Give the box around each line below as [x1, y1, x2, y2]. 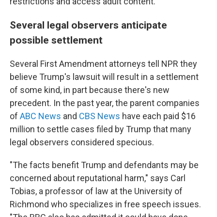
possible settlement [10, 34, 103, 46]
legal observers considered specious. [10, 137, 154, 147]
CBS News [79, 111, 120, 121]
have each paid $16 [120, 111, 196, 121]
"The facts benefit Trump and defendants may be [10, 160, 199, 170]
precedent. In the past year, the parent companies [10, 98, 200, 108]
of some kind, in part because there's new [10, 85, 170, 95]
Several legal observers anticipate [10, 19, 167, 31]
